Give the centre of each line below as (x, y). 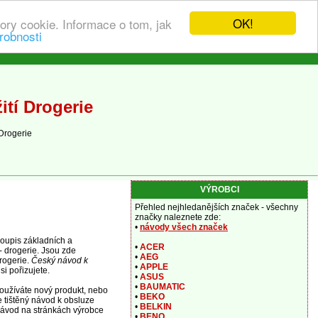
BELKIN (156, 307)
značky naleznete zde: (178, 217)
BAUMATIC (163, 287)
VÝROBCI (219, 190)
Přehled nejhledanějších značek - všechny (216, 207)
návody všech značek (184, 227)
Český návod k (60, 260)
